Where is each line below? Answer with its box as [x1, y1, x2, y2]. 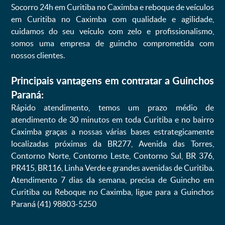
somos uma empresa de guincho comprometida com [11, 39, 214, 48]
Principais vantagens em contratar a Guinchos [11, 73, 214, 87]
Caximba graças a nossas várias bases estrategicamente [11, 127, 214, 136]
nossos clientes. [11, 51, 65, 60]
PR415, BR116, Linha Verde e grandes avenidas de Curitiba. [11, 163, 214, 172]
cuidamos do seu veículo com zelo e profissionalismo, [11, 27, 214, 36]
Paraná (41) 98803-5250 [11, 199, 96, 208]
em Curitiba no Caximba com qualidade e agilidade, [11, 15, 214, 24]
